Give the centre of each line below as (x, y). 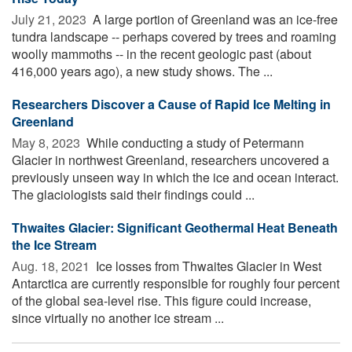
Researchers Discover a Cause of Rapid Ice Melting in (171, 104)
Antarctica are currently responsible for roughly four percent (176, 283)
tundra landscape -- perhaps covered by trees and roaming (174, 36)
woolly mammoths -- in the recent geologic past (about (161, 53)
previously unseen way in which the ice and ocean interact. (175, 177)
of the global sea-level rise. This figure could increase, (161, 300)
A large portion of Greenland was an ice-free (214, 19)
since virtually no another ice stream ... (118, 317)
